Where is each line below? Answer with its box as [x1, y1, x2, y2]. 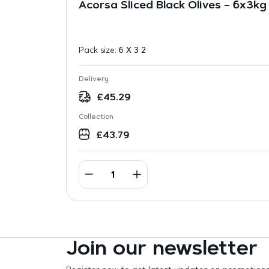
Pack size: [78, 46, 119, 55]
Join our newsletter [65, 239, 258, 260]
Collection [78, 113, 113, 121]
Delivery [78, 75, 109, 83]
